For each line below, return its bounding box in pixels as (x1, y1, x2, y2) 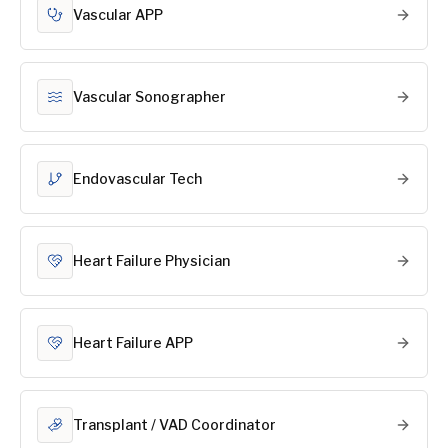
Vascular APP (73, 6, 163, 23)
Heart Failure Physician (73, 252, 230, 269)
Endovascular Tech (73, 170, 202, 187)
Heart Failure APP (73, 334, 193, 351)
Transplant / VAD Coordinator (73, 416, 276, 433)
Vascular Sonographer (73, 88, 226, 105)
